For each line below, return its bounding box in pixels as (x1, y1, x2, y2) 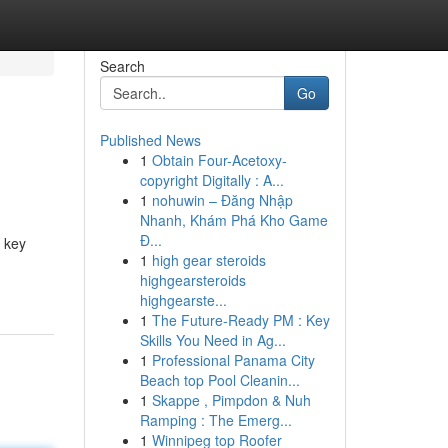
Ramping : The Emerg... (139, 410, 292, 430)
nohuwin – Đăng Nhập (151, 190, 293, 210)
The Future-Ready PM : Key (151, 310, 330, 330)
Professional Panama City (151, 350, 315, 370)
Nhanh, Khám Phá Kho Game (139, 210, 328, 230)
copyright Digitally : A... (139, 170, 284, 190)
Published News (99, 130, 201, 150)
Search (99, 56, 145, 76)
